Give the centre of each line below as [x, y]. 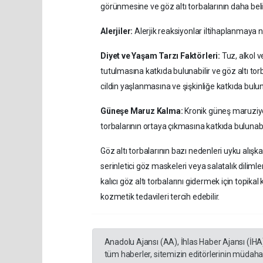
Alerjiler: [117, 31]
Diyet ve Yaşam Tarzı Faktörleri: [160, 56]
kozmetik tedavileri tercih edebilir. [160, 197]
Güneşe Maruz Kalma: [142, 111]
